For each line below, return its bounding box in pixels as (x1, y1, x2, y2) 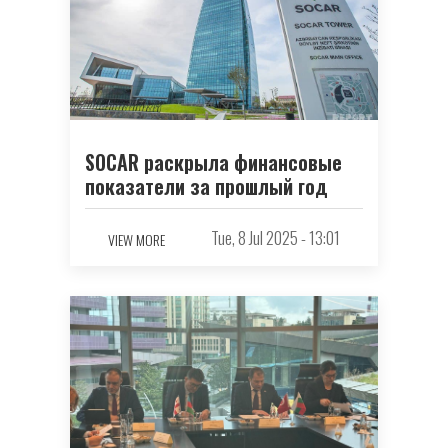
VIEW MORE (108, 229, 165, 251)
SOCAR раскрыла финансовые (85, 146, 342, 177)
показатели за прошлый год (85, 170, 328, 201)
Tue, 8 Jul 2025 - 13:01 (211, 224, 340, 250)
